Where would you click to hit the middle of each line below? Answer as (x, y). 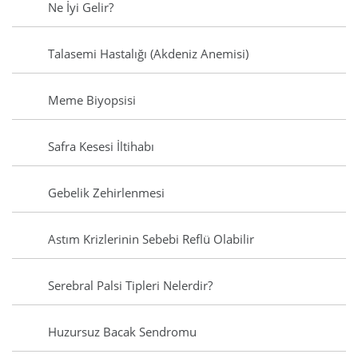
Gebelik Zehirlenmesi (106, 193)
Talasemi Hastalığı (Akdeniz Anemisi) (148, 54)
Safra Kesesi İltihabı (101, 147)
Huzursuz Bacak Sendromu (122, 332)
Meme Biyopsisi (92, 100)
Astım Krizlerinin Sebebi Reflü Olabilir (151, 239)
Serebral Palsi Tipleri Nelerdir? (130, 286)
